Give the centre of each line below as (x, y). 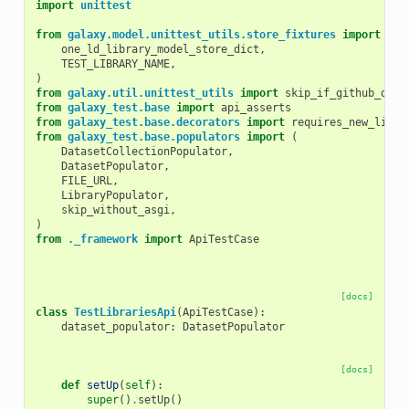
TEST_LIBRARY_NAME (115, 63)
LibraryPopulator (112, 195)
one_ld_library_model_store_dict (160, 49)
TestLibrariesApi (125, 312)
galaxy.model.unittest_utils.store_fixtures (201, 34)
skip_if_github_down (345, 93)
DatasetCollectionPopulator (144, 151)
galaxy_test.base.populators (153, 136)
